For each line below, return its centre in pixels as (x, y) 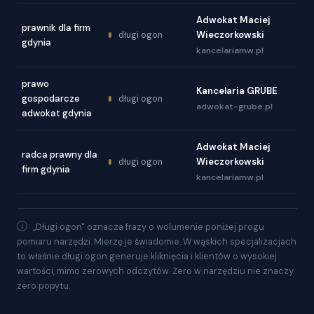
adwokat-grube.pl (234, 106)
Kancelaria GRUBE (237, 90)
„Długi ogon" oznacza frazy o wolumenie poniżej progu (149, 226)
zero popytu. (43, 285)
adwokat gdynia (57, 113)
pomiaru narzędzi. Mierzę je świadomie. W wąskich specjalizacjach (157, 241)
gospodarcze (51, 98)
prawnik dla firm (56, 27)
